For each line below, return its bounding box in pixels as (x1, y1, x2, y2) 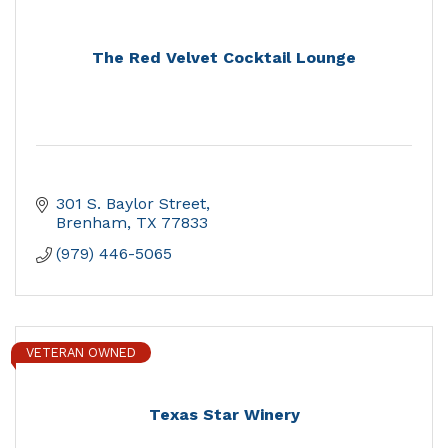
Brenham (56, 213, 127, 233)
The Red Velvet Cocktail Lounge (92, 48, 356, 68)
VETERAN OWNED (26, 345, 136, 361)
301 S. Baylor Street (56, 194, 206, 214)
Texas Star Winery (148, 405, 300, 425)
